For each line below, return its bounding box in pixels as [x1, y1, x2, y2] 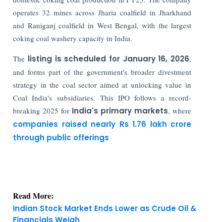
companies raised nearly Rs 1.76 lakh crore [13, 118, 191, 129]
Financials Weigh [13, 195, 80, 206]
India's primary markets [72, 105, 168, 116]
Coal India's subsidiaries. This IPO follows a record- [13, 92, 191, 103]
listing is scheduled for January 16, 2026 [25, 53, 189, 64]
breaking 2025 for [13, 105, 72, 115]
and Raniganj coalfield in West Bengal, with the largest [13, 20, 191, 30]
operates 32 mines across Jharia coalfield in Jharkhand [13, 7, 191, 17]
